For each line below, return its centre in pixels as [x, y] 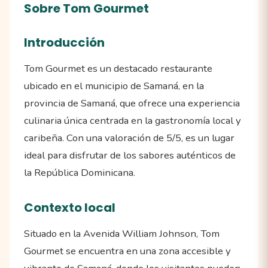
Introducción [64, 43]
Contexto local [70, 208]
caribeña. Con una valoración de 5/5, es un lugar [129, 138]
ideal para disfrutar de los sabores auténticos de [130, 156]
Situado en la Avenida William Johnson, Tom [122, 234]
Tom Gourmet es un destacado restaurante [118, 69]
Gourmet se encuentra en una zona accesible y [127, 251]
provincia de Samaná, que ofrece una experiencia [132, 103]
